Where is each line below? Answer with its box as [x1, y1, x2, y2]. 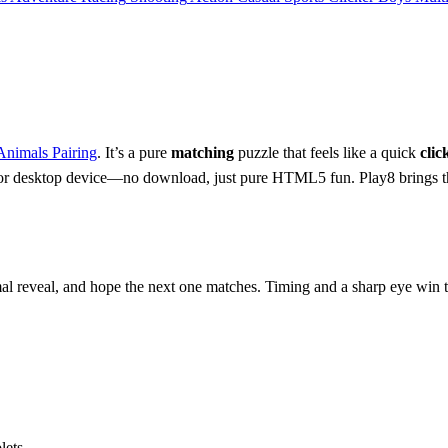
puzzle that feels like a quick [234, 143, 420, 161]
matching [171, 143, 234, 161]
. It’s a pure [97, 143, 171, 161]
